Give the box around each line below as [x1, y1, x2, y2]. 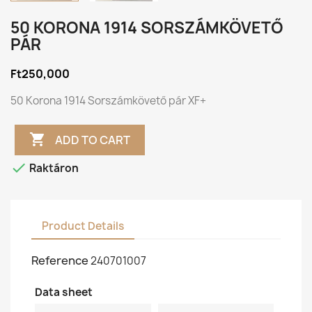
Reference [31, 253, 88, 268]
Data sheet [35, 285, 93, 299]
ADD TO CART [55, 132, 131, 148]
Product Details [42, 218, 124, 233]
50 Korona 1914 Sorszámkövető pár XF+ [10, 93, 206, 108]
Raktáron [27, 161, 79, 176]
